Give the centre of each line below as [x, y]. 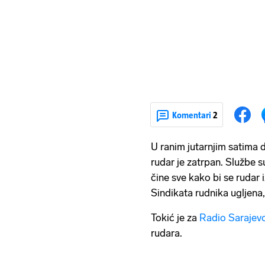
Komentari [193, 115]
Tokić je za [175, 218]
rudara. [167, 233]
